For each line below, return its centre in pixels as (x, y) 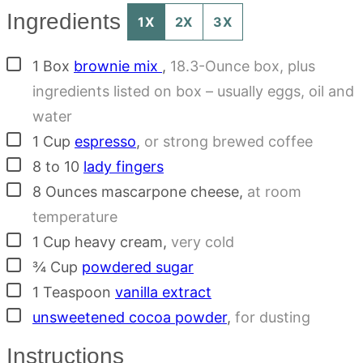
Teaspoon (77, 292)
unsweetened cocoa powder (130, 317)
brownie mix (118, 66)
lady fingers (124, 166)
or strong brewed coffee (228, 141)
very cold (203, 241)
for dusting (273, 317)
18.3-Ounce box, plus (243, 66)
